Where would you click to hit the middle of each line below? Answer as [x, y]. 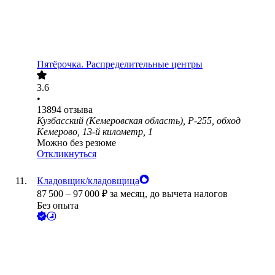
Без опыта [58, 206]
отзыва [78, 110]
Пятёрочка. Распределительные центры [120, 64]
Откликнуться [67, 154]
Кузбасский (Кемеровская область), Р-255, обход [139, 121]
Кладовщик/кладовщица [88, 181]
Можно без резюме [76, 143]
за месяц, [130, 194]
